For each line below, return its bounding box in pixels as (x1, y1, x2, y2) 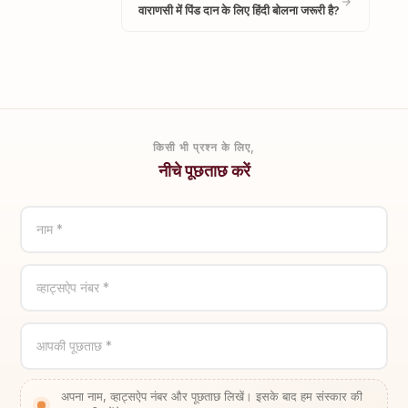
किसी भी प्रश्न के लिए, (153, 140, 255, 154)
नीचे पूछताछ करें (158, 161, 250, 180)
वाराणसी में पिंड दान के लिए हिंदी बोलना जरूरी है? (138, 3, 341, 17)
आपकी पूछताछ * (36, 338, 113, 353)
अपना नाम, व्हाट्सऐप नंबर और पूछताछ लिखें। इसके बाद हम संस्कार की (61, 390, 363, 403)
